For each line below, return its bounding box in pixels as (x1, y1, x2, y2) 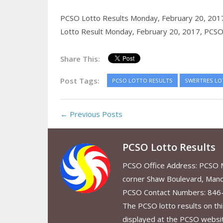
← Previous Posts (60, 109, 122, 119)
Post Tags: (60, 75, 100, 86)
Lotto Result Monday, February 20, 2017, (60, 26, 204, 36)
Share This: (60, 53, 100, 64)
